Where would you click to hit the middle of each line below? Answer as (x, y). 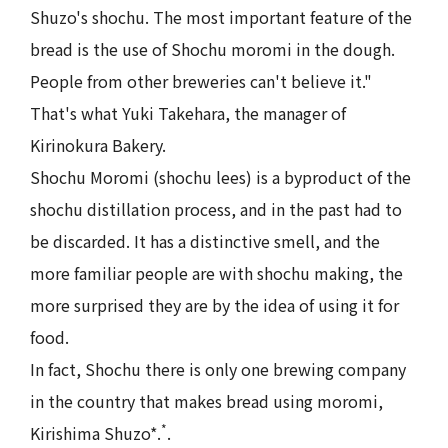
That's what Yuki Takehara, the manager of (188, 112)
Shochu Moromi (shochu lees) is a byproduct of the (220, 176)
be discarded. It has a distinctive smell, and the (205, 240)
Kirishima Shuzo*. (95, 432)
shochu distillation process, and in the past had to (216, 208)
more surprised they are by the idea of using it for (214, 304)
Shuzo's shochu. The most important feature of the (221, 16)
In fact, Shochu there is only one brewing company (218, 368)
